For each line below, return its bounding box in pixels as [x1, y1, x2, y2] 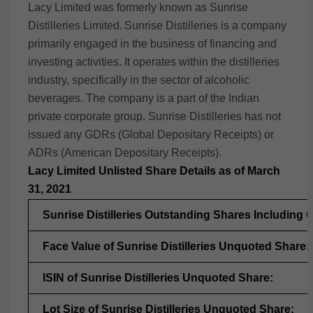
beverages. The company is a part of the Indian [28, 92, 259, 104]
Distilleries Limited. [28, 20, 122, 31]
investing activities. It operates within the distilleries [28, 56, 279, 68]
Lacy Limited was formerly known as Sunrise [28, 1, 248, 13]
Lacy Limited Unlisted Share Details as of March [28, 165, 280, 177]
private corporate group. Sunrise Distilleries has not [28, 110, 281, 122]
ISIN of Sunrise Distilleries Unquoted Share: [43, 272, 273, 284]
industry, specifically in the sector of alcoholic [28, 74, 249, 86]
